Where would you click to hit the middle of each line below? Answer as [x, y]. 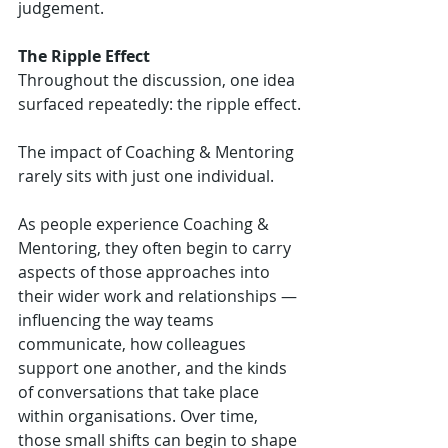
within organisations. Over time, [140, 415]
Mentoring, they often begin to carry [156, 247]
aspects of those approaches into [146, 271]
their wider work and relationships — [159, 295]
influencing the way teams [118, 319]
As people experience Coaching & [145, 223]
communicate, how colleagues [134, 343]
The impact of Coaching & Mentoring [158, 151]
